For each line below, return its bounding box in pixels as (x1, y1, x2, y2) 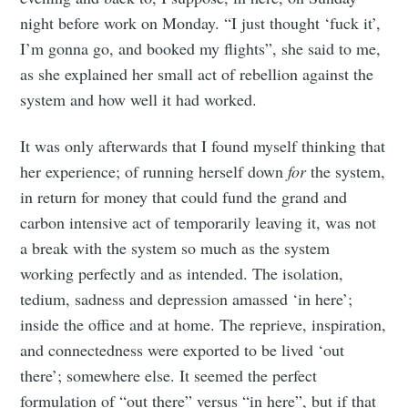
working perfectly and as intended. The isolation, (20, 262, 344, 285)
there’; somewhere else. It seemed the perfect (20, 364, 318, 387)
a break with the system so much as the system (20, 237, 331, 260)
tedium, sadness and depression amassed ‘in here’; (20, 288, 353, 311)
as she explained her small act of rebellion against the (20, 63, 374, 86)
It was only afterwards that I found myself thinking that (20, 135, 386, 158)
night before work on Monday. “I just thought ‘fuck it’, (20, 12, 382, 35)
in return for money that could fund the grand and (20, 186, 348, 209)
